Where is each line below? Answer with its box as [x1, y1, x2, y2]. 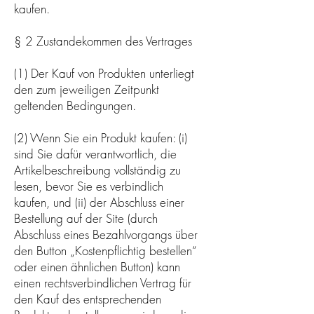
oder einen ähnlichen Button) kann [14, 258, 180, 275]
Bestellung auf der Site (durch [14, 210, 158, 226]
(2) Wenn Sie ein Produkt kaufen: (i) [14, 129, 187, 146]
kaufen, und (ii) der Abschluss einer [14, 193, 184, 210]
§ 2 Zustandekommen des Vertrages [14, 32, 192, 49]
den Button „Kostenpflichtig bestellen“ [14, 242, 196, 259]
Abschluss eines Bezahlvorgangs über [14, 226, 198, 243]
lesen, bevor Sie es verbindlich [14, 177, 163, 194]
